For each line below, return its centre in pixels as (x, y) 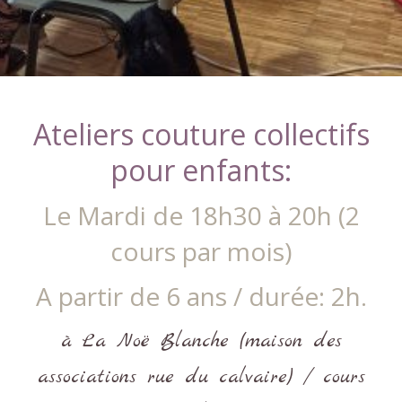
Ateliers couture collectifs (201, 134)
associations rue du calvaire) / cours (201, 377)
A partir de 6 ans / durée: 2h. (201, 296)
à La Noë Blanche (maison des (201, 341)
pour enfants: (201, 170)
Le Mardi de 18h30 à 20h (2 (201, 215)
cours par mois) (201, 251)
